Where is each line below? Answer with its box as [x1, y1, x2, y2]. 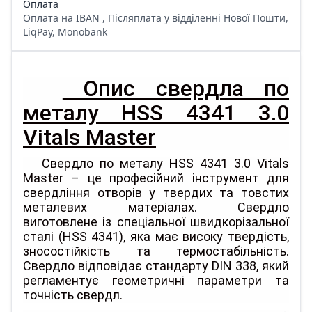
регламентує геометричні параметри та [23, 273, 289, 288]
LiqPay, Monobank [23, 25, 107, 38]
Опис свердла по [62, 75, 290, 102]
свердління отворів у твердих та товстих [23, 185, 289, 200]
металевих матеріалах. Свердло [23, 200, 289, 214]
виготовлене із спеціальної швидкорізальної [23, 214, 289, 229]
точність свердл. [23, 288, 123, 302]
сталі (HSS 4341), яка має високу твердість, [23, 229, 289, 244]
